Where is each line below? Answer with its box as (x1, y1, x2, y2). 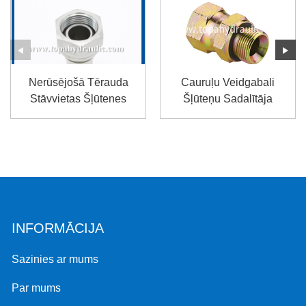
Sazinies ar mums (12, 253, 99, 266)
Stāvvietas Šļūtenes (30, 93, 126, 105)
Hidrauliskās (48, 109, 109, 122)
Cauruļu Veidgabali (181, 76, 275, 89)
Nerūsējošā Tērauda (28, 76, 128, 89)
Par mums (12, 282, 61, 294)
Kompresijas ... (42, 126, 114, 138)
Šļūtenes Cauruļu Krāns (169, 109, 286, 122)
